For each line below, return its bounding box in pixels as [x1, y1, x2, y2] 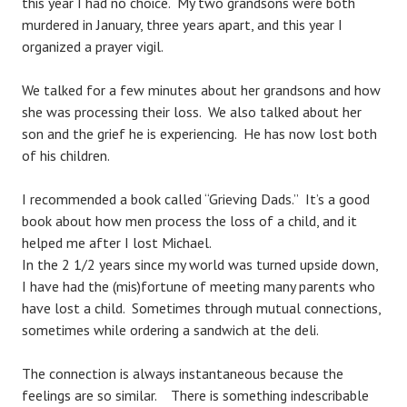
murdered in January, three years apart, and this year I [22, 15, 342, 34]
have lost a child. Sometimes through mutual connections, [22, 299, 381, 317]
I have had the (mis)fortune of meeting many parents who [22, 277, 375, 295]
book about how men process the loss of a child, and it [22, 212, 357, 230]
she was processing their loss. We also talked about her [22, 103, 362, 121]
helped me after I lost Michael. [22, 233, 218, 252]
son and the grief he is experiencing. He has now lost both [22, 124, 377, 143]
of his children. [22, 146, 110, 164]
